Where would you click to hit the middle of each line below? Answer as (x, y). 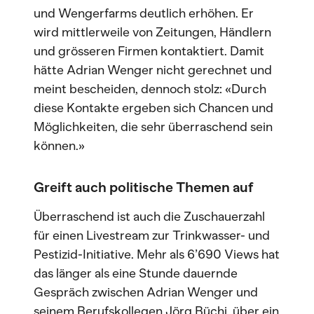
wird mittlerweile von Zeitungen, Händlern (152, 32)
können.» (59, 146)
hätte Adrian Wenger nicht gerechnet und (153, 70)
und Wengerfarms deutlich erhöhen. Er (144, 13)
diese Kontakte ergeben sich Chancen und (153, 108)
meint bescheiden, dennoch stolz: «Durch (150, 89)
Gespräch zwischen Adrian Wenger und (146, 292)
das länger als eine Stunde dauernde (136, 273)
